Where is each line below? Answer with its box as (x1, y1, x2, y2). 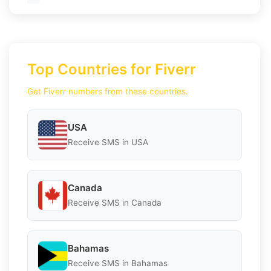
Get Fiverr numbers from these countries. (27, 86, 188, 96)
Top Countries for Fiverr (27, 60, 196, 78)
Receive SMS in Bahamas (68, 258, 168, 269)
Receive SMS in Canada (68, 198, 162, 208)
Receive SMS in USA (68, 137, 148, 148)
